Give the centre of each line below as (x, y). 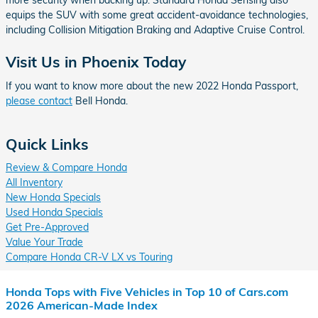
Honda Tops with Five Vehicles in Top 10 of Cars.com (147, 292)
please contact (39, 100)
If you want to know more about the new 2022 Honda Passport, (152, 86)
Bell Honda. (100, 100)
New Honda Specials (53, 198)
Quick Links (47, 144)
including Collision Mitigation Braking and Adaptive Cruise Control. (155, 30)
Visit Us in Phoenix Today (96, 62)
